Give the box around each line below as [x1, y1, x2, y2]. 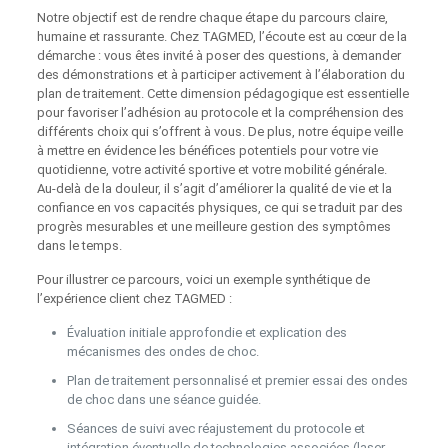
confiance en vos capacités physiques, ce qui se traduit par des [36, 199, 403, 215]
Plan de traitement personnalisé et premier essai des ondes [66, 372, 408, 388]
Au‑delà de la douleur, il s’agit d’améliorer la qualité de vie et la [36, 180, 392, 196]
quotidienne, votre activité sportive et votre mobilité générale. [36, 161, 387, 177]
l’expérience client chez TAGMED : [36, 290, 232, 306]
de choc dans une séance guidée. [66, 391, 261, 407]
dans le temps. [36, 237, 122, 253]
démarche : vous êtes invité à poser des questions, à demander [36, 47, 401, 63]
